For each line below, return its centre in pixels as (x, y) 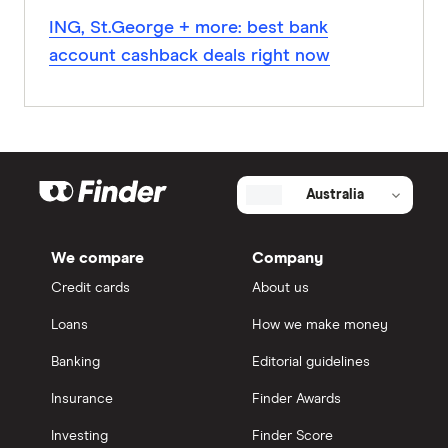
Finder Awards (296, 399)
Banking (75, 362)
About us (280, 288)
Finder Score (292, 436)
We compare (97, 258)
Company (287, 258)
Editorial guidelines (311, 362)
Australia (335, 195)
